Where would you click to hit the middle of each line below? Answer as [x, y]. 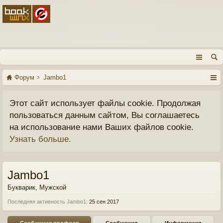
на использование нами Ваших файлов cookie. [102, 127]
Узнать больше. [40, 139]
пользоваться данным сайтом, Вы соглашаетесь [105, 115]
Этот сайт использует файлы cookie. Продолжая [105, 103]
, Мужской [51, 187]
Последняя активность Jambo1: [48, 202]
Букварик [21, 187]
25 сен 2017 [104, 202]
